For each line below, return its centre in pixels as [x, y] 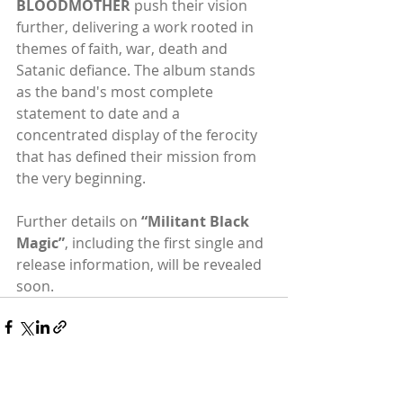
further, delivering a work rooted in [137, 27]
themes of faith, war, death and [124, 48]
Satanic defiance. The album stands [138, 70]
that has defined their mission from [138, 156]
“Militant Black [197, 221]
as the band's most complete [116, 91]
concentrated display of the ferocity [139, 134]
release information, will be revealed [141, 264]
